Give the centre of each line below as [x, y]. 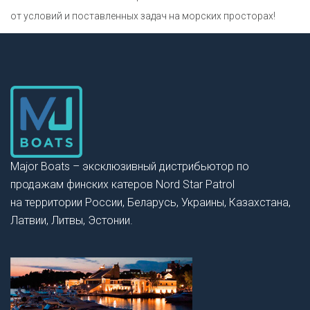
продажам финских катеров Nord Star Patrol [122, 185]
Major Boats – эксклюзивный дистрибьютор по [130, 167]
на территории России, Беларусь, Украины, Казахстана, [151, 203]
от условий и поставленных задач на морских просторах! [143, 16]
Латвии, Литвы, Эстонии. [72, 221]
